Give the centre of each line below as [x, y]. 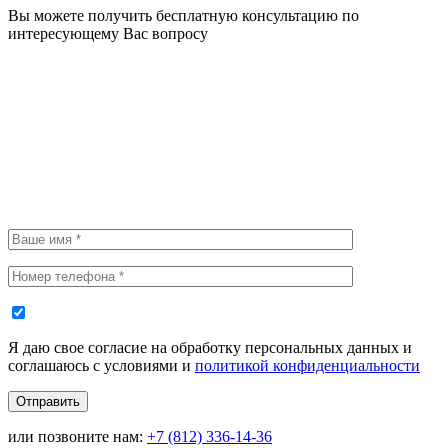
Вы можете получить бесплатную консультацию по [183, 15]
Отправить [48, 401]
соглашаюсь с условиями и [101, 365]
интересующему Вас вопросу [108, 33]
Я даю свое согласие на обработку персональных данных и [210, 347]
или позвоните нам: [75, 436]
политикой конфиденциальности [307, 365]
